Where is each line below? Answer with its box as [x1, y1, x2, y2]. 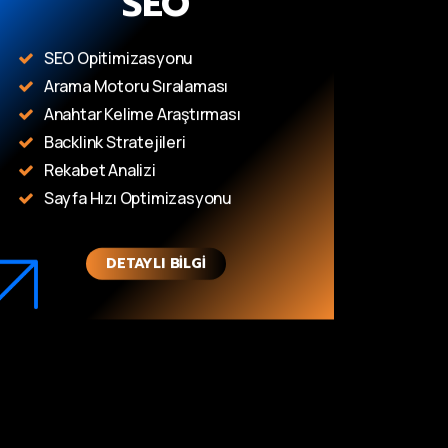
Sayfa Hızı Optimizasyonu [43, 186, 233, 209]
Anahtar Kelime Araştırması [43, 102, 241, 125]
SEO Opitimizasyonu [43, 46, 194, 69]
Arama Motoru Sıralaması [43, 74, 229, 97]
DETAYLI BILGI [106, 252, 206, 274]
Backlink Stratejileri [43, 130, 186, 153]
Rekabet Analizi [43, 158, 156, 181]
